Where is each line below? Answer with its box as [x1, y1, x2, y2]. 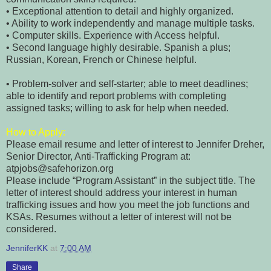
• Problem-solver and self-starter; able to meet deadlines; [6, 78, 248, 89]
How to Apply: [6, 126, 65, 137]
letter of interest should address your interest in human [6, 187, 237, 198]
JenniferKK [6, 243, 48, 253]
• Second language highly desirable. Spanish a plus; [6, 42, 230, 53]
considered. [6, 223, 56, 234]
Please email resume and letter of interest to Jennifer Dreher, [6, 139, 264, 149]
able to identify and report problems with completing [6, 90, 226, 101]
